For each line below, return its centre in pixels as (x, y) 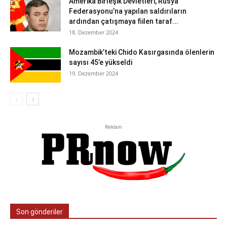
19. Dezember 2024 (93, 73)
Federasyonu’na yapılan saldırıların (128, 11)
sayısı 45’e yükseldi (101, 63)
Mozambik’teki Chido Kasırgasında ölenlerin (142, 52)
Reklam (113, 127)
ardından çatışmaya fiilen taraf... (124, 22)
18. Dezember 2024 (93, 32)
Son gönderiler (40, 212)
